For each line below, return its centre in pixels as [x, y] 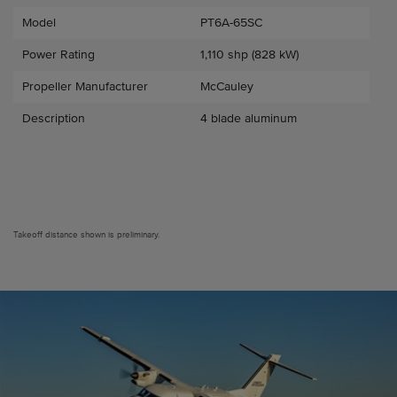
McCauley [227, 87]
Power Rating [58, 55]
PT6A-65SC [231, 23]
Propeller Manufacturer [85, 87]
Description [54, 119]
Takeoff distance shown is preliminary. [86, 234]
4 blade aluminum [249, 119]
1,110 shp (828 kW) [249, 55]
